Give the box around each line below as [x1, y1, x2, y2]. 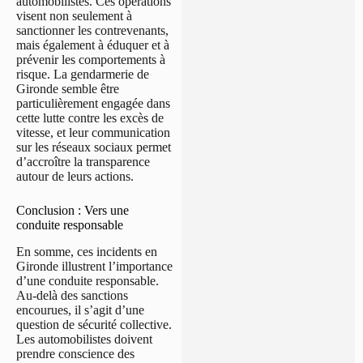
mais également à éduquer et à [16, 37, 169, 52]
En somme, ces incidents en [16, 244, 157, 258]
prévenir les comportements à [16, 52, 165, 66]
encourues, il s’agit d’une [16, 302, 144, 317]
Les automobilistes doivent [16, 331, 152, 346]
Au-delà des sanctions [16, 288, 128, 302]
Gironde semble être [16, 81, 119, 96]
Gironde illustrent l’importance [16, 258, 173, 273]
